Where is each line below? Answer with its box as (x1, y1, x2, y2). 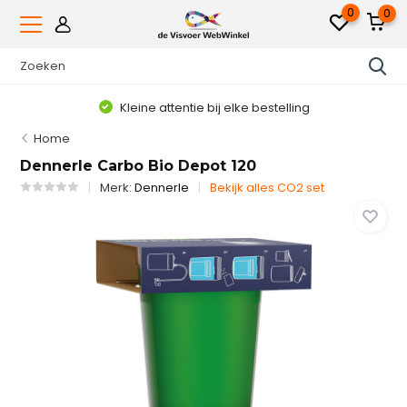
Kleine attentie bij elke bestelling (116, 98, 310, 116)
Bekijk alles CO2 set (210, 179, 325, 196)
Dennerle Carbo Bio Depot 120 (20, 157, 257, 174)
